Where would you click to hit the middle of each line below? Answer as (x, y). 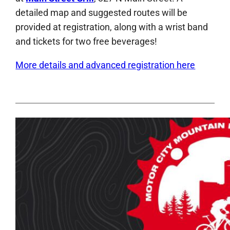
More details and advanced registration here (106, 65)
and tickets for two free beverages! (87, 41)
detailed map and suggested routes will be (102, 12)
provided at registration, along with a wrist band (112, 27)
